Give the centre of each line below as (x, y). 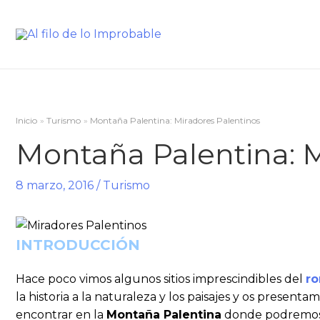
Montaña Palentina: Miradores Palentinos (175, 120)
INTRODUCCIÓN (78, 245)
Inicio (26, 120)
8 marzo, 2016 (55, 185)
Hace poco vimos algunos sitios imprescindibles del (161, 279)
